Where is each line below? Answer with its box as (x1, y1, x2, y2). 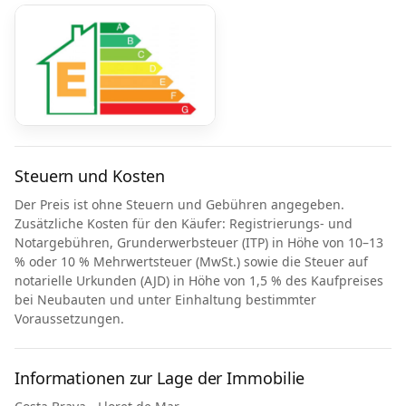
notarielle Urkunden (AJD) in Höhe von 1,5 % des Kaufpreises (14, 272, 383, 289)
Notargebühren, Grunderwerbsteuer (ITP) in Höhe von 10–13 (14, 234, 383, 251)
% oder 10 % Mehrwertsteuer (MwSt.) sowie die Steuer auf (14, 253, 368, 270)
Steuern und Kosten (14, 165, 166, 187)
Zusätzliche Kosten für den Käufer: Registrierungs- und (14, 215, 353, 232)
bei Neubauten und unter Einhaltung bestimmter (14, 291, 316, 308)
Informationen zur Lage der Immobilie (14, 367, 305, 389)
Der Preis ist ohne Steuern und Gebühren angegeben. (14, 196, 344, 213)
